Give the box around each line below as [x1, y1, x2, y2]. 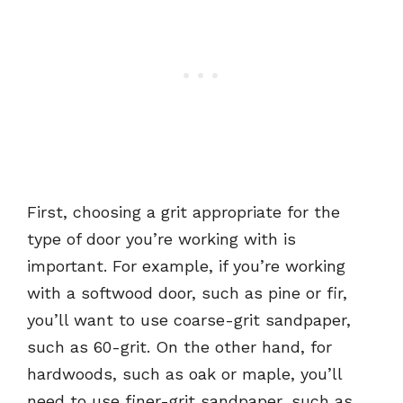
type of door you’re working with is [27, 229, 296, 249]
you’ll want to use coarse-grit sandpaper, [27, 310, 351, 330]
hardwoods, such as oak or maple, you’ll [27, 364, 342, 384]
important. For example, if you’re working [27, 256, 345, 276]
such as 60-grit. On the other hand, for [27, 337, 332, 357]
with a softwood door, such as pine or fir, [27, 283, 347, 303]
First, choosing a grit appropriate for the [27, 202, 340, 222]
